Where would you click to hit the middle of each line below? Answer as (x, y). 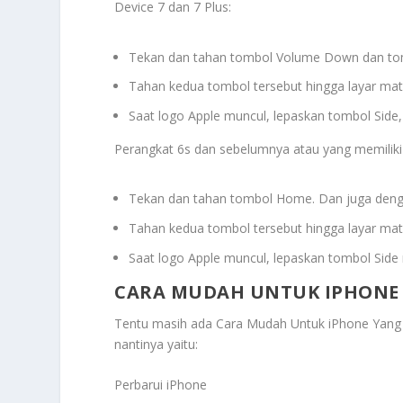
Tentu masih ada (166, 323)
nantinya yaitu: (157, 344)
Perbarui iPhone (161, 385)
